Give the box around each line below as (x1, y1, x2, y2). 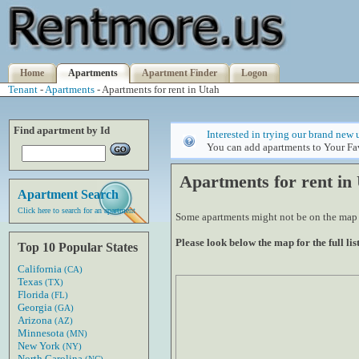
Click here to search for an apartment (18, 206, 135, 215)
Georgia (18, 301, 54, 313)
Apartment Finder (142, 67, 217, 79)
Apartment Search (18, 188, 119, 201)
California (18, 263, 64, 275)
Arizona (18, 314, 54, 326)
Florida (18, 288, 51, 301)
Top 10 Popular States (18, 240, 138, 254)
